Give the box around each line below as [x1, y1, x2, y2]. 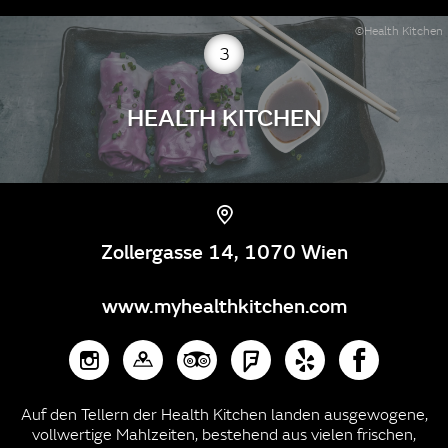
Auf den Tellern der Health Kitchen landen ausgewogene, [20, 404, 428, 424]
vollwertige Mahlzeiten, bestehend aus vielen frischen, [32, 424, 416, 444]
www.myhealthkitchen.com [101, 291, 347, 319]
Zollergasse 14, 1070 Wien [100, 237, 348, 265]
